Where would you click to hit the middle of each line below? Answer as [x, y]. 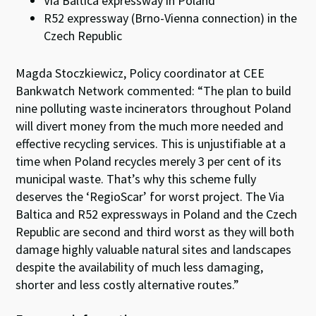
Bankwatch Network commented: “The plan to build [154, 91]
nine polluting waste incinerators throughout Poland [154, 108]
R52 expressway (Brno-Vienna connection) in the [171, 18]
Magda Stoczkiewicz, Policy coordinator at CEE [140, 73]
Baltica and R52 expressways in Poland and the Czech [157, 214]
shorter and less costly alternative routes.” [128, 285]
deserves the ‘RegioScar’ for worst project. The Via [150, 196]
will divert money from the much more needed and [150, 126]
